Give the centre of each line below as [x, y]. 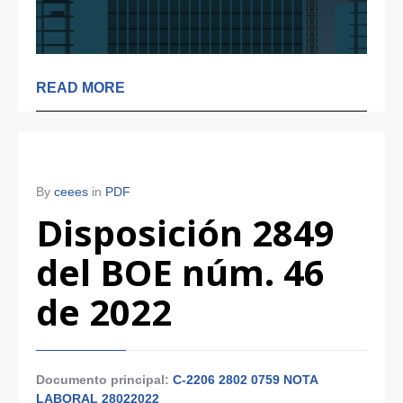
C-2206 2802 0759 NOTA [245, 380]
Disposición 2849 [185, 233]
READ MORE [81, 88]
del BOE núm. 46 [180, 272]
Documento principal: [104, 380]
